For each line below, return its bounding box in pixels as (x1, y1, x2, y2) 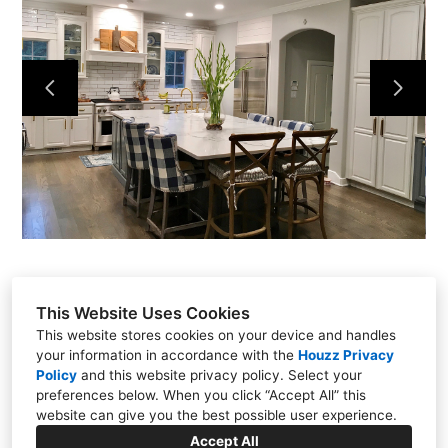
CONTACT (178, 75, 259, 95)
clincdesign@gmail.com (152, 422, 317, 441)
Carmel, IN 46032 (174, 356, 295, 375)
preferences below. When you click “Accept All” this (36, 387, 366, 403)
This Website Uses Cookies (36, 303, 250, 323)
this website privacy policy (109, 367, 280, 383)
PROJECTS (178, 45, 270, 65)
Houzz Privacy (298, 347, 394, 363)
